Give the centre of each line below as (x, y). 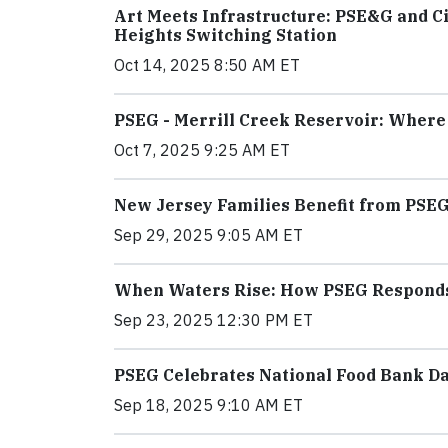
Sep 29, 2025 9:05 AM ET (208, 235)
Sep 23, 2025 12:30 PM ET (213, 320)
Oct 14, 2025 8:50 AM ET (207, 65)
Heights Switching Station (225, 35)
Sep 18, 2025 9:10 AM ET (208, 405)
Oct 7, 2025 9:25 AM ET (202, 150)
